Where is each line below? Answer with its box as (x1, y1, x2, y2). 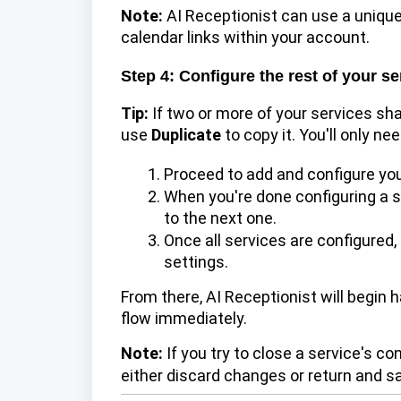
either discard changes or (121, 366, 304, 386)
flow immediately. (121, 308, 247, 328)
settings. (164, 252, 228, 271)
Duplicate (151, 125, 221, 145)
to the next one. (164, 208, 277, 227)
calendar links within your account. (121, 27, 370, 47)
